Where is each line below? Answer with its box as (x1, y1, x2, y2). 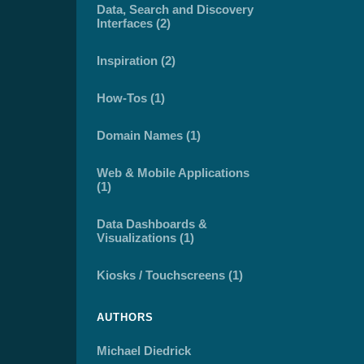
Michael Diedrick (97, 344, 191, 357)
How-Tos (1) (97, 91, 165, 105)
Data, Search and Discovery (97, 2, 253, 16)
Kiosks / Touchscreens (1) (97, 268, 243, 282)
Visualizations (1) (97, 231, 194, 245)
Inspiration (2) (97, 54, 175, 67)
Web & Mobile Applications (97, 166, 249, 180)
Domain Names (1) (97, 128, 201, 142)
